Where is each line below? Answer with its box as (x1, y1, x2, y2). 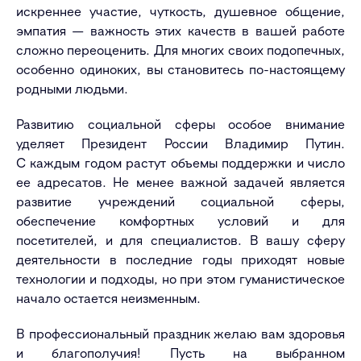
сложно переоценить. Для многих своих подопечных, (16, 41, 345, 58)
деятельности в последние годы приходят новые (16, 251, 345, 268)
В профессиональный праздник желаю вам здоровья (16, 325, 345, 342)
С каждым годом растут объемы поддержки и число (16, 154, 345, 171)
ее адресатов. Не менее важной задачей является (16, 173, 345, 190)
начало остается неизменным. (16, 289, 201, 306)
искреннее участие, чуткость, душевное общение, (16, 2, 345, 19)
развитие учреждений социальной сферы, (16, 193, 345, 210)
